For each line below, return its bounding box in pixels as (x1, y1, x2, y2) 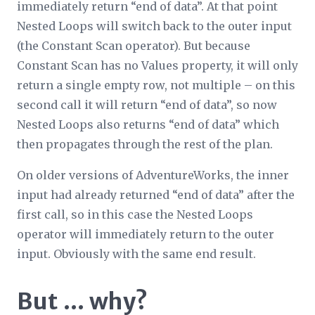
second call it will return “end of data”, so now (17, 97, 277, 112)
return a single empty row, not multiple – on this (17, 77, 295, 92)
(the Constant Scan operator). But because (17, 38, 250, 53)
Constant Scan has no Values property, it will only (17, 58, 298, 72)
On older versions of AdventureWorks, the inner (17, 167, 289, 182)
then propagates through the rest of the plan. (17, 136, 273, 151)
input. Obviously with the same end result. (17, 246, 256, 261)
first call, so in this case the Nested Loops (17, 207, 253, 221)
